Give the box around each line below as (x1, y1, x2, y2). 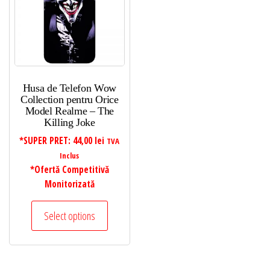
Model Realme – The (25, 104, 115, 117)
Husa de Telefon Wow (22, 81, 116, 94)
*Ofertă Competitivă (30, 163, 109, 176)
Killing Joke (43, 116, 95, 128)
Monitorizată (44, 177, 95, 190)
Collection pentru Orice (20, 93, 119, 105)
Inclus (60, 149, 80, 161)
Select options (43, 208, 95, 223)
